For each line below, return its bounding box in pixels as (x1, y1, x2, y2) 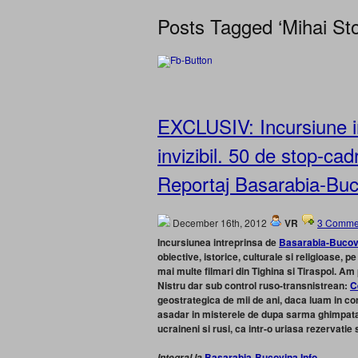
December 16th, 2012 (170, 216, 269, 229)
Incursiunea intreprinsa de (157, 235, 279, 249)
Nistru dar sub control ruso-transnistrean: (157, 278, 350, 292)
